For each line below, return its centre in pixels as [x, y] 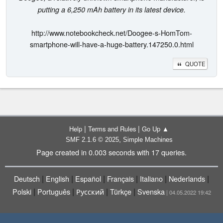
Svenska [151, 191]
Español [88, 178]
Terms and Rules [112, 129]
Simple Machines [148, 140]
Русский [90, 191]
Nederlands [187, 178]
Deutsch [27, 178]
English [57, 178]
